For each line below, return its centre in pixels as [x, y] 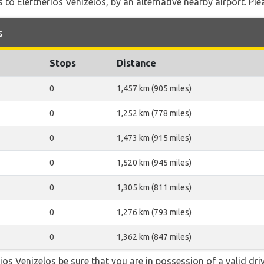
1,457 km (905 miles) [154, 88]
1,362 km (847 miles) [154, 237]
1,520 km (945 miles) [154, 163]
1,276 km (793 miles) [154, 212]
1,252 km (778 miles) [154, 113]
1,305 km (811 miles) [154, 187]
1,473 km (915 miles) [154, 138]
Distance [136, 63]
